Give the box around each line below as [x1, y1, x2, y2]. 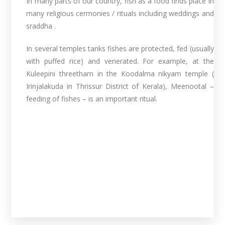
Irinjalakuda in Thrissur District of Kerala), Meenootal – [26, 81, 214, 91]
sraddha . [26, 21, 56, 31]
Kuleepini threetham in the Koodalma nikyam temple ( [26, 68, 214, 78]
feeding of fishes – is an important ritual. [26, 93, 158, 103]
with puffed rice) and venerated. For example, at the [26, 56, 214, 66]
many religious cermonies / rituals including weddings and [26, 8, 214, 18]
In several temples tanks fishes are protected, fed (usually [26, 43, 214, 53]
